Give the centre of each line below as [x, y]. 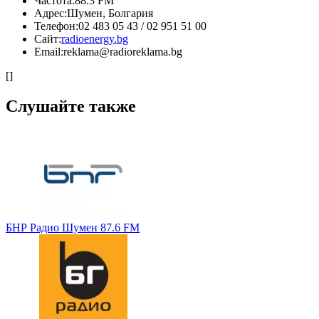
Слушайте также [71, 106]
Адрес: [51, 13]
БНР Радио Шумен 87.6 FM [73, 227]
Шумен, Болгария [110, 13]
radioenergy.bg [95, 38]
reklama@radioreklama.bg [123, 51]
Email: [49, 51]
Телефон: [56, 26]
